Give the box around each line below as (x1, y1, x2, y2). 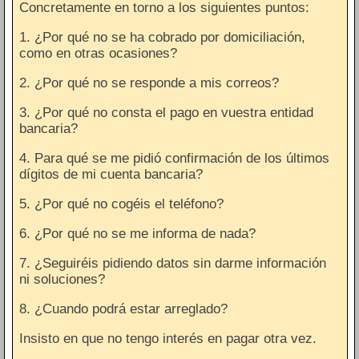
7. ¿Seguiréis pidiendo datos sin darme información (19, 255, 326, 271)
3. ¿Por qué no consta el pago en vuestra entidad (19, 104, 313, 120)
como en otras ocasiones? (19, 45, 177, 61)
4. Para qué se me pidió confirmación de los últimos (19, 150, 329, 166)
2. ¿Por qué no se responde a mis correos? (19, 75, 279, 91)
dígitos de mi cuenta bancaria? (19, 166, 203, 182)
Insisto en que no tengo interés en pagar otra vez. (19, 330, 317, 346)
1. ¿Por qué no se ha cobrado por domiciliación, (19, 29, 305, 45)
